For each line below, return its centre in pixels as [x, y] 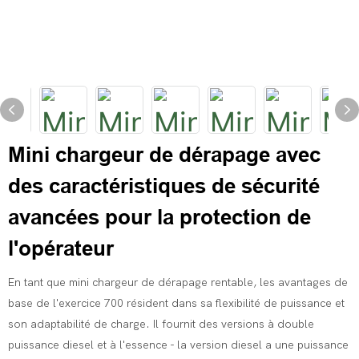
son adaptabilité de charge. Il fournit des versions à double [161, 324]
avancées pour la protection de [159, 217]
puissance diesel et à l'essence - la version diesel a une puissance [178, 345]
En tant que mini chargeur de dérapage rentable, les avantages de [178, 282]
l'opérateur [61, 248]
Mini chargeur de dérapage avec [164, 155]
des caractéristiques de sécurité [164, 186]
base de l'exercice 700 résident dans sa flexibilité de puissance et [176, 303]
